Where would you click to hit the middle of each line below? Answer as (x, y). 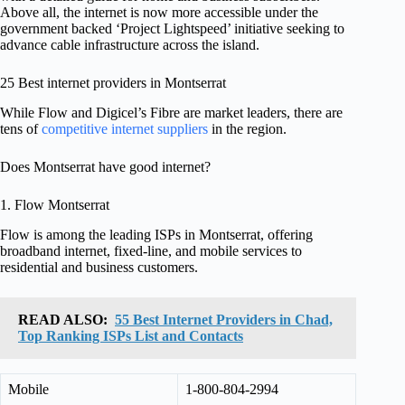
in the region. (247, 129)
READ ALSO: (63, 319)
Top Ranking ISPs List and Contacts (131, 335)
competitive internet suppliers (125, 129)
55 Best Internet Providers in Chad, (224, 319)
